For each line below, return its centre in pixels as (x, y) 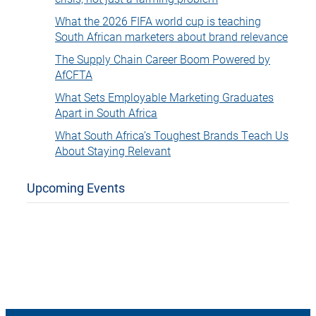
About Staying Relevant (113, 150)
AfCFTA (74, 74)
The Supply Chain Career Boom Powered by (163, 59)
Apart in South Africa (106, 112)
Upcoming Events (76, 187)
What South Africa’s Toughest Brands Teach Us (172, 135)
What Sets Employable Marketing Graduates (164, 97)
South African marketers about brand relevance (171, 36)
